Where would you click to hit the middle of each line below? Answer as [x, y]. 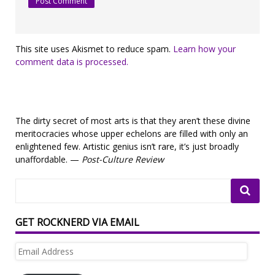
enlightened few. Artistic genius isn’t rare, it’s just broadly [127, 147]
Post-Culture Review [123, 160]
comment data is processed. [72, 62]
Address [31, 261]
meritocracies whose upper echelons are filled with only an [132, 134]
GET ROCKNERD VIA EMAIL [77, 223]
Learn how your [204, 49]
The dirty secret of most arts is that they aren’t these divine [133, 121]
